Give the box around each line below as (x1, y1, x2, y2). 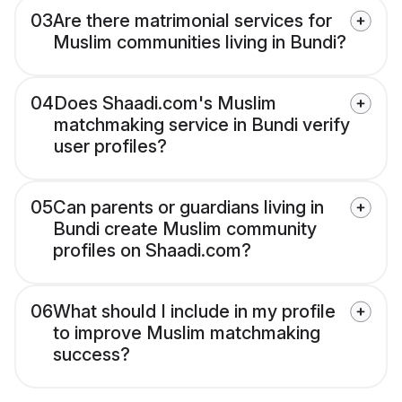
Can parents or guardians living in (53, 197, 324, 219)
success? (53, 344, 130, 366)
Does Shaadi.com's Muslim (54, 92, 276, 115)
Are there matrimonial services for (53, 10, 332, 32)
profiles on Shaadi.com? (53, 240, 251, 262)
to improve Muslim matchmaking (53, 322, 320, 345)
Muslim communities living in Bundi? (53, 31, 346, 54)
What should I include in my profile (53, 301, 336, 323)
